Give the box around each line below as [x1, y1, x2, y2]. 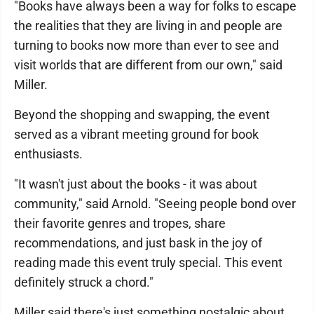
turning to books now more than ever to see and [14, 38, 279, 53]
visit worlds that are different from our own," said [14, 57, 282, 72]
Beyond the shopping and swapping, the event [14, 107, 270, 122]
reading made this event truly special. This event [14, 255, 282, 270]
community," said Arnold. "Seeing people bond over [14, 196, 296, 211]
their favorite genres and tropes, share [14, 216, 226, 231]
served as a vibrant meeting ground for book [14, 127, 259, 142]
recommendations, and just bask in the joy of [14, 235, 262, 250]
